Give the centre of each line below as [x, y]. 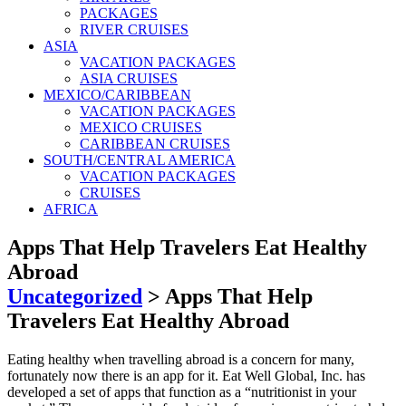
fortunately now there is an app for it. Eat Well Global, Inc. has [186, 375]
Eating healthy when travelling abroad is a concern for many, [181, 359]
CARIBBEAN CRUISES [155, 144]
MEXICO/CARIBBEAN [117, 95]
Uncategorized [75, 296]
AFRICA [71, 209]
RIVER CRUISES [134, 29]
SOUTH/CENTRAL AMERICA [140, 160]
